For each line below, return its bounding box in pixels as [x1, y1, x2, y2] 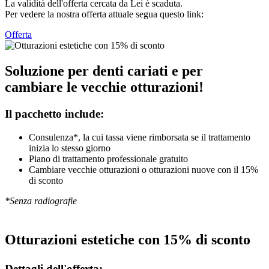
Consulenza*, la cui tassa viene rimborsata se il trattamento [29, 131, 250, 142]
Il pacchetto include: [5, 107, 104, 121]
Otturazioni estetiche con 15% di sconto [5, 231, 250, 247]
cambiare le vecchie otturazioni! [5, 79, 204, 95]
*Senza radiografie [5, 195, 79, 206]
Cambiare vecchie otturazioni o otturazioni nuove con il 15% [29, 164, 258, 175]
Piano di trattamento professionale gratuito [29, 153, 188, 164]
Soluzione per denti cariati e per [5, 63, 203, 79]
